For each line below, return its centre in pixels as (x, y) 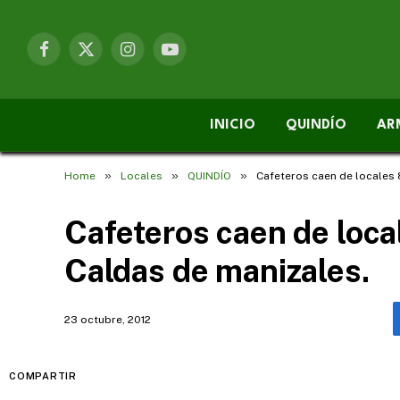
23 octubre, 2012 (108, 320)
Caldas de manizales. (217, 271)
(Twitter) (109, 75)
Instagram (156, 57)
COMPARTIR (43, 376)
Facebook (71, 57)
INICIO (233, 125)
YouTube (194, 57)
